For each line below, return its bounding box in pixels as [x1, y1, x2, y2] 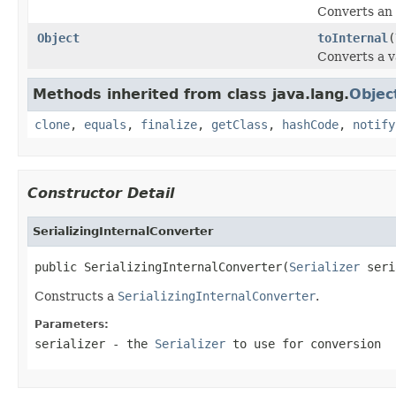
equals [84, 117, 126, 132]
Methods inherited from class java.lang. [33, 85, 349, 103]
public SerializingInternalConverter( [34, 259, 289, 274]
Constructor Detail [27, 184, 174, 202]
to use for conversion [225, 336, 381, 351]
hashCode [282, 117, 339, 132]
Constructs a [34, 288, 118, 303]
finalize [141, 117, 197, 132]
